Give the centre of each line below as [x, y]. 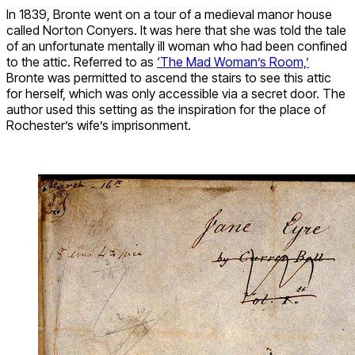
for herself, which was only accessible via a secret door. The [176, 94]
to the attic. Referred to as [82, 62]
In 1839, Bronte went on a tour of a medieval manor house [169, 15]
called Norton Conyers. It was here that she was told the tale [176, 31]
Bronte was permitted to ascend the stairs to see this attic [169, 78]
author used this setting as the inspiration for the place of [166, 110]
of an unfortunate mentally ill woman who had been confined [177, 46]
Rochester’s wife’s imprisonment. [99, 126]
